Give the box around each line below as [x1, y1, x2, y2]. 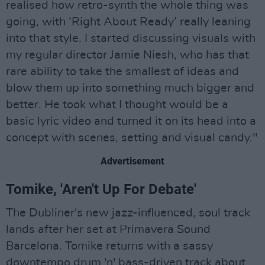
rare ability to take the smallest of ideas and [6, 65, 239, 77]
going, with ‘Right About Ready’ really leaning [6, 15, 251, 28]
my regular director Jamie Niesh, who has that [6, 49, 249, 61]
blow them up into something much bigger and [6, 82, 254, 94]
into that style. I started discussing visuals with [6, 32, 256, 44]
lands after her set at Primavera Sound [6, 223, 211, 235]
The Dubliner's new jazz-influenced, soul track [6, 206, 250, 219]
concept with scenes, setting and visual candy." [6, 131, 257, 144]
